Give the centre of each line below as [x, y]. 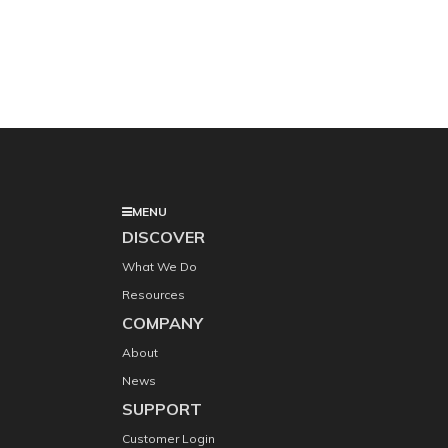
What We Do [159, 266]
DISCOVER [163, 237]
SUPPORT [162, 409]
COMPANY [162, 323]
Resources [153, 294]
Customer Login [168, 438]
